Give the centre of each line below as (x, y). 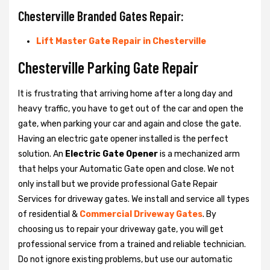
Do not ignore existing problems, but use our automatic (125, 259)
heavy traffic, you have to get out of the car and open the (131, 108)
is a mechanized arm (199, 154)
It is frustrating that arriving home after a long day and (125, 93)
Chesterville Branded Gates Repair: (101, 15)
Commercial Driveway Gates (141, 214)
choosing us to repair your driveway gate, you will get (121, 229)
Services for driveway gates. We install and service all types (134, 199)
